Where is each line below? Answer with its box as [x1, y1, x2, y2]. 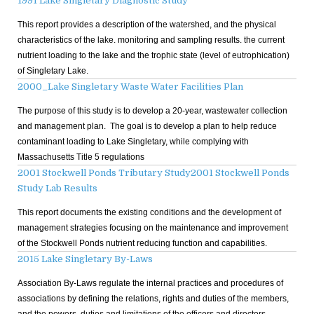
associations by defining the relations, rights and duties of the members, [18, 293, 289, 303]
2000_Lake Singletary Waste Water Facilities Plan [18, 81, 243, 92]
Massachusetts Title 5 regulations [18, 151, 144, 162]
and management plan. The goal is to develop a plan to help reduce [18, 121, 277, 131]
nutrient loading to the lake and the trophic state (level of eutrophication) [18, 50, 289, 60]
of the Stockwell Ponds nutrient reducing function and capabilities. [18, 238, 267, 248]
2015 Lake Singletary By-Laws [18, 253, 153, 264]
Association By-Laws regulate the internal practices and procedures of [18, 278, 283, 288]
